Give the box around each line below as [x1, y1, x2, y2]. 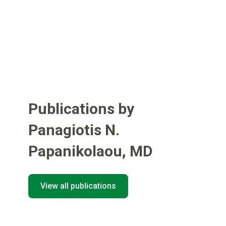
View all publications [40, 181, 116, 191]
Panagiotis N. [28, 121, 120, 139]
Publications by [28, 100, 134, 118]
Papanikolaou [28, 142, 122, 160]
